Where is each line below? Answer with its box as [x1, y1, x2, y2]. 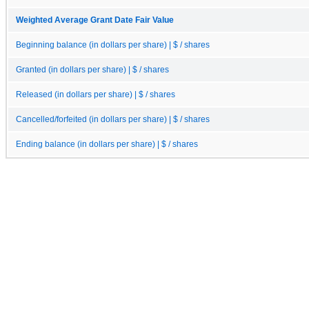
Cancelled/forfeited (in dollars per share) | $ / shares [16, 114, 210, 123]
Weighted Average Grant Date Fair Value [16, 15, 174, 24]
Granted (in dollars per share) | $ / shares [16, 65, 169, 74]
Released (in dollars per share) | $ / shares [16, 90, 175, 99]
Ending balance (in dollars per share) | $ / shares [16, 139, 198, 148]
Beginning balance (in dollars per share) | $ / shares [16, 40, 210, 49]
